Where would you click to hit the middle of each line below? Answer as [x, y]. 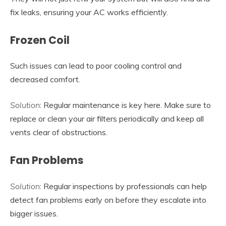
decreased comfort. [45, 79]
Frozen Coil [40, 40]
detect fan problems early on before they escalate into [108, 200]
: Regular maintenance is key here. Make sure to [125, 105]
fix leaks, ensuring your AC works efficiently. [89, 12]
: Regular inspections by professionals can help [123, 186]
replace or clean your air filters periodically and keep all [107, 119]
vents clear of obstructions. [59, 132]
